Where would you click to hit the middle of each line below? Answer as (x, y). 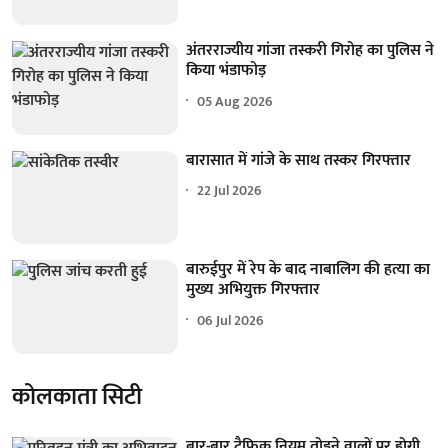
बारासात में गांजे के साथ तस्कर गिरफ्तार (299, 160)
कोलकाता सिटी (77, 396)
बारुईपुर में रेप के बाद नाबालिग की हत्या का (308, 270)
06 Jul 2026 (231, 320)
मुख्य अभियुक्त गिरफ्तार (253, 290)
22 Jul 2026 (230, 191)
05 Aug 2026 (235, 101)
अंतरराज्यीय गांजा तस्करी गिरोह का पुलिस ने (310, 51)
